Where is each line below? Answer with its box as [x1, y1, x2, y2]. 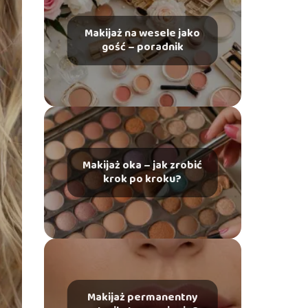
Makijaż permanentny [87, 289, 198, 306]
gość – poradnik [101, 38, 184, 56]
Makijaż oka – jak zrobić [82, 157, 203, 174]
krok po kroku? [103, 170, 182, 188]
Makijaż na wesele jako [85, 25, 201, 42]
